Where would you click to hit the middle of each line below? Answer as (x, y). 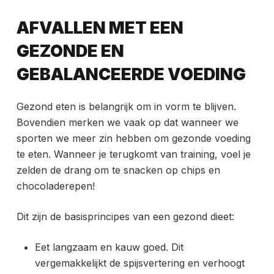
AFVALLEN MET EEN (100, 28)
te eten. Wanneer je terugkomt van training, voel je (133, 154)
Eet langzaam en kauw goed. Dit (109, 247)
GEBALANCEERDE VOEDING (131, 74)
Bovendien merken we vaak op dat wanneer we (127, 123)
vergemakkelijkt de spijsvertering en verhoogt (139, 263)
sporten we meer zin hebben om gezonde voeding (133, 139)
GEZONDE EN (70, 51)
